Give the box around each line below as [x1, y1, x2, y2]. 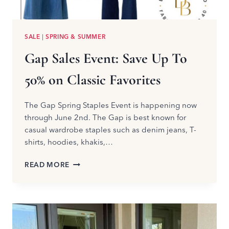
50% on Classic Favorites [25, 71, 161, 89]
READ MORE [25, 161, 70, 169]
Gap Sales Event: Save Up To [25, 50, 187, 67]
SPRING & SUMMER [45, 33, 106, 41]
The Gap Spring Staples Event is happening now [25, 100, 197, 110]
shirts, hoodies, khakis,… [25, 137, 113, 147]
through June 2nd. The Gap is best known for [25, 112, 186, 123]
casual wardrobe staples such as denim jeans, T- [25, 125, 196, 135]
